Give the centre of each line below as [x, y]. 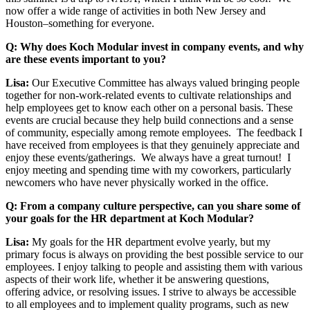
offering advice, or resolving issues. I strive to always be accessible [151, 291]
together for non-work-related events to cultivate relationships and [148, 95]
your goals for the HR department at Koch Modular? [130, 218]
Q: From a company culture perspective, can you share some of [153, 206]
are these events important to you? [86, 59]
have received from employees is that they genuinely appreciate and [153, 145]
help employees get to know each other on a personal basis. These [149, 107]
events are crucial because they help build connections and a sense [149, 120]
